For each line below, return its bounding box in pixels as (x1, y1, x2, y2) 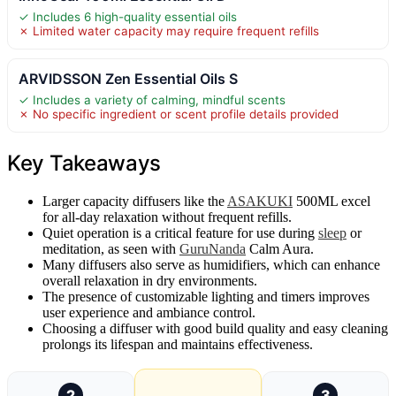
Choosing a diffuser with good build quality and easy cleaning (42, 320, 388, 336)
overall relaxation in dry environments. (42, 272, 257, 288)
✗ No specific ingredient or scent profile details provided (19, 106, 339, 121)
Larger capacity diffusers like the (42, 193, 227, 209)
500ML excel (293, 193, 370, 209)
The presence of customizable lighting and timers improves (42, 288, 369, 304)
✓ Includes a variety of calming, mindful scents (19, 92, 286, 107)
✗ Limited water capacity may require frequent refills (19, 23, 319, 38)
